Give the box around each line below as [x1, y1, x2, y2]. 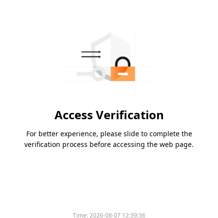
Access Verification [54, 107, 164, 123]
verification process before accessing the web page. [24, 140, 194, 149]
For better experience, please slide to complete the [26, 129, 192, 139]
